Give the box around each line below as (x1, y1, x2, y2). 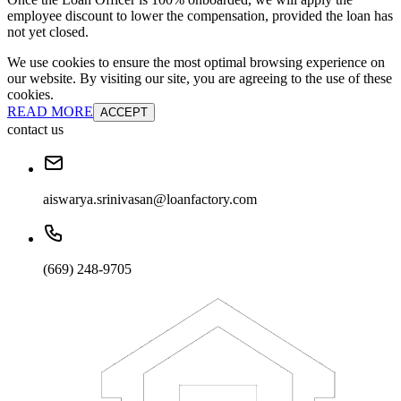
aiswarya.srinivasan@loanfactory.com (43, 191, 257, 207)
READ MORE (7, 103, 93, 119)
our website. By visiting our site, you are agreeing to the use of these (7, 70, 392, 86)
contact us (7, 121, 64, 137)
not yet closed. (7, 23, 89, 39)
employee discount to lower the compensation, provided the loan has (7, 7, 393, 23)
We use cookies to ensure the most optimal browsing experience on (7, 54, 385, 70)
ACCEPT (100, 105, 148, 119)
